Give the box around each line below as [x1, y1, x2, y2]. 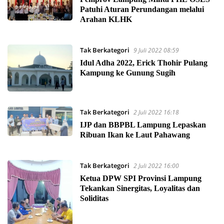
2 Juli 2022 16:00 [133, 161, 179, 170]
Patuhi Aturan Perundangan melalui [79, 4, 204, 13]
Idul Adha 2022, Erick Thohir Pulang [79, 58, 207, 67]
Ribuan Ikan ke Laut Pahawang [79, 130, 190, 139]
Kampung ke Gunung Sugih [79, 68, 175, 77]
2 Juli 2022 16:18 [133, 107, 179, 116]
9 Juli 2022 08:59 [133, 45, 179, 54]
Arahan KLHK [79, 14, 132, 23]
